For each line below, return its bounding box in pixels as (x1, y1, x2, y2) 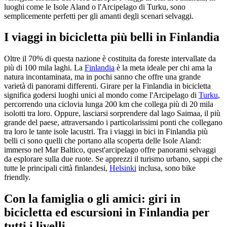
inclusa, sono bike (136, 164, 196, 173)
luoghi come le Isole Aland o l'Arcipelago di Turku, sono (4, 2, 185, 11)
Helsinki (109, 164, 136, 173)
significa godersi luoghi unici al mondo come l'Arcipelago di (4, 91, 199, 100)
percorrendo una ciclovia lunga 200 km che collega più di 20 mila (4, 100, 213, 109)
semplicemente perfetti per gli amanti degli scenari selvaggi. (4, 11, 194, 20)
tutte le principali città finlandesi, (4, 164, 109, 173)
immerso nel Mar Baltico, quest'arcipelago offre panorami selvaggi (4, 145, 216, 155)
